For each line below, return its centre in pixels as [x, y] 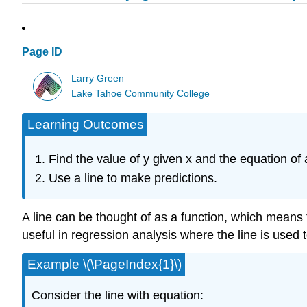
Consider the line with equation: [118, 296]
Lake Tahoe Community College [141, 93]
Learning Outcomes [86, 125]
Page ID [42, 52]
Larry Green [98, 78]
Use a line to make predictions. [133, 179]
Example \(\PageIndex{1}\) [105, 264]
